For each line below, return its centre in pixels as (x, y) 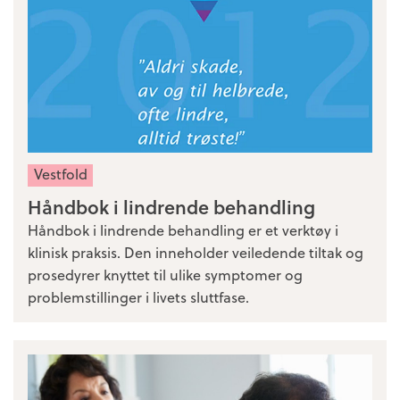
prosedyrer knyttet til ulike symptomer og (165, 274)
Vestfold (60, 174)
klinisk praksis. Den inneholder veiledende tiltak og (196, 252)
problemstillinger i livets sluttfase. (140, 296)
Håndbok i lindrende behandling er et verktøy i (183, 229)
